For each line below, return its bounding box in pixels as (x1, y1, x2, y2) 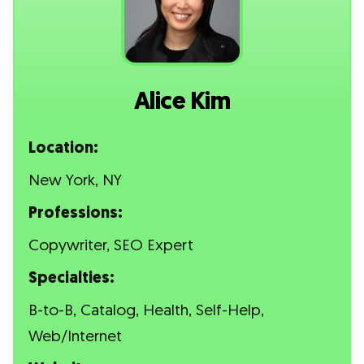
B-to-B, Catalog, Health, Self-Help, (28, 301, 265, 322)
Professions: (28, 203, 123, 224)
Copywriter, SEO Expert (28, 236, 194, 257)
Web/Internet (28, 327, 123, 348)
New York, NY (28, 171, 123, 192)
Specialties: (28, 268, 115, 289)
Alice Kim (133, 84, 231, 118)
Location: (28, 138, 99, 159)
